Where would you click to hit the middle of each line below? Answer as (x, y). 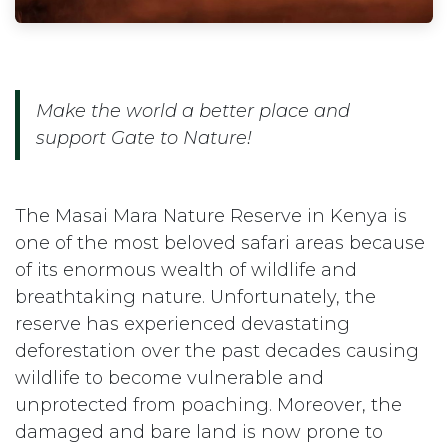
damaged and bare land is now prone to (199, 432)
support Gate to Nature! (144, 138)
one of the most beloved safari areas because (220, 243)
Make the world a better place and (193, 111)
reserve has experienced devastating (182, 324)
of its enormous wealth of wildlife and (186, 270)
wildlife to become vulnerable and (169, 378)
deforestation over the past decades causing (217, 351)
